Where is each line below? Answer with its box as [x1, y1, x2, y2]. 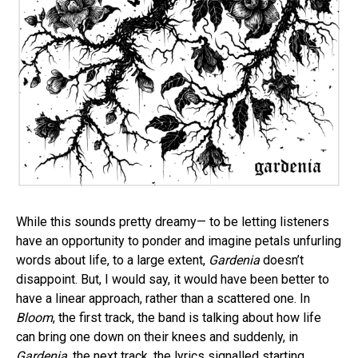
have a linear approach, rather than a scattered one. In [16, 291, 310, 306]
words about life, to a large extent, [16, 253, 209, 268]
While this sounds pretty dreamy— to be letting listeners [16, 214, 329, 229]
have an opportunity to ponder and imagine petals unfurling [16, 233, 341, 249]
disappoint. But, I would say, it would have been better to [16, 272, 329, 287]
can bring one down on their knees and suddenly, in [16, 329, 298, 344]
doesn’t [260, 253, 304, 268]
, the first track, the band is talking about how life [53, 310, 321, 325]
